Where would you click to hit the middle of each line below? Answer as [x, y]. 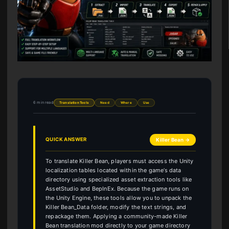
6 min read [43, 102]
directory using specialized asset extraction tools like [119, 179]
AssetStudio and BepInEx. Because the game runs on [117, 188]
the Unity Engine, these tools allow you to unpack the [119, 198]
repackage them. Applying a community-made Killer [117, 216]
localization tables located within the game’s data [113, 170]
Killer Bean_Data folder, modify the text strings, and [116, 207]
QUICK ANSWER [66, 140]
